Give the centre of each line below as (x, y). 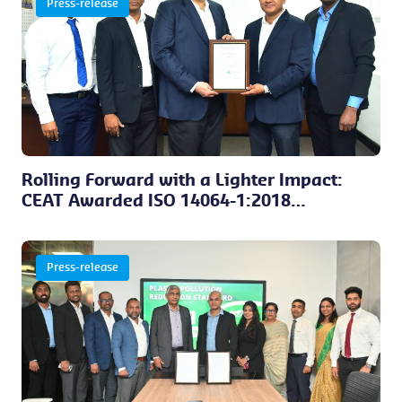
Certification (74, 222)
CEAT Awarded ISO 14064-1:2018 (156, 201)
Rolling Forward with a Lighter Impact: (182, 180)
